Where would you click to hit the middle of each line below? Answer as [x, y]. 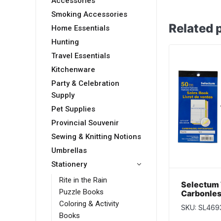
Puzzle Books [81, 192]
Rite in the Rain [83, 180]
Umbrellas [69, 151]
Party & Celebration [85, 84]
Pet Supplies [73, 109]
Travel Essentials [81, 56]
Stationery [69, 165]
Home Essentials [80, 28]
